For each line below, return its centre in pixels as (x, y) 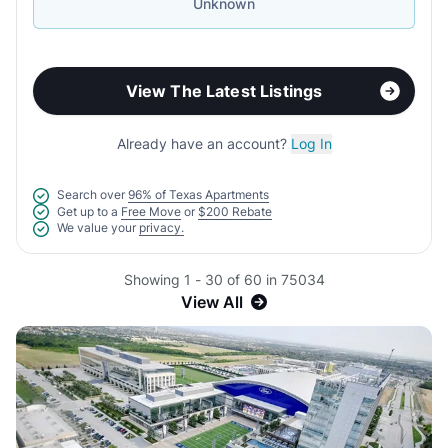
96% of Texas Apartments (198, 194)
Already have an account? (203, 143)
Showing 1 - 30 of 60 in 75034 (224, 280)
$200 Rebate (235, 211)
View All (212, 302)
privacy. (161, 228)
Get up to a (87, 211)
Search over (91, 194)
